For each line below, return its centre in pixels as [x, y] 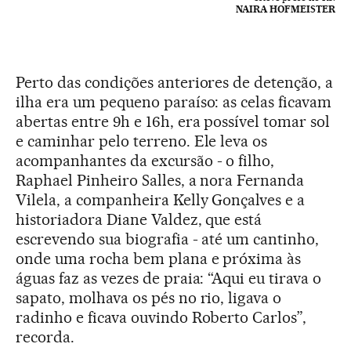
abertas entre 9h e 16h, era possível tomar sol [173, 122]
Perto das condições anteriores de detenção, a [175, 83]
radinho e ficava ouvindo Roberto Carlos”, [161, 318]
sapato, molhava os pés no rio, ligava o [149, 298]
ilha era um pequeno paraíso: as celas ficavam [174, 102]
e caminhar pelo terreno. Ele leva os [142, 141]
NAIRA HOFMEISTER [286, 9]
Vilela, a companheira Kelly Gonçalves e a [161, 200]
